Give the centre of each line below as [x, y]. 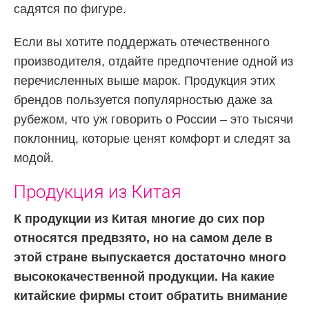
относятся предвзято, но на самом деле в [143, 238]
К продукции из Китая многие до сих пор [139, 218]
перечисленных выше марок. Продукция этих [144, 80]
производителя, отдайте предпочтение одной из [153, 61]
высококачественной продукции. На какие [144, 276]
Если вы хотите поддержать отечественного [142, 42]
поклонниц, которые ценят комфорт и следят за [152, 138]
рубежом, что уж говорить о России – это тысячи [153, 119]
